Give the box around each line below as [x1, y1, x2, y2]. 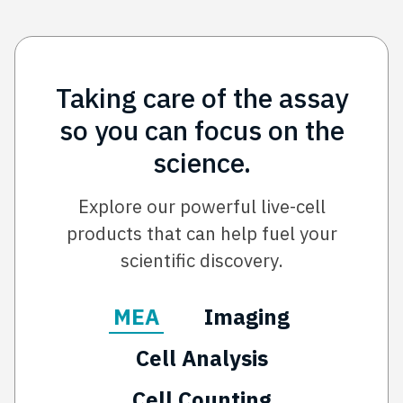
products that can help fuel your [66, 221, 337, 246]
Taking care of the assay [55, 80, 348, 115]
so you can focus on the [58, 112, 345, 148]
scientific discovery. [120, 248, 283, 273]
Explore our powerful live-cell [77, 194, 326, 219]
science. [152, 145, 251, 180]
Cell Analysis [135, 344, 268, 372]
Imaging [204, 302, 290, 331]
